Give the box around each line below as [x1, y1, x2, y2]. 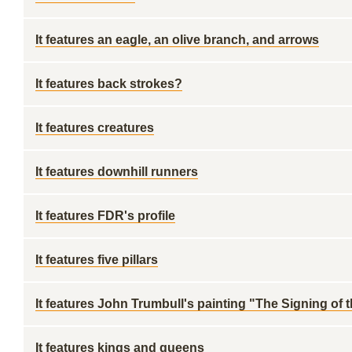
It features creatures [35, 121, 154, 134]
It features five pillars [35, 253, 158, 266]
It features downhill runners [35, 165, 198, 178]
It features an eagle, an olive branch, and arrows [35, 33, 319, 46]
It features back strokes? [35, 77, 182, 90]
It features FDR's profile [35, 209, 175, 222]
